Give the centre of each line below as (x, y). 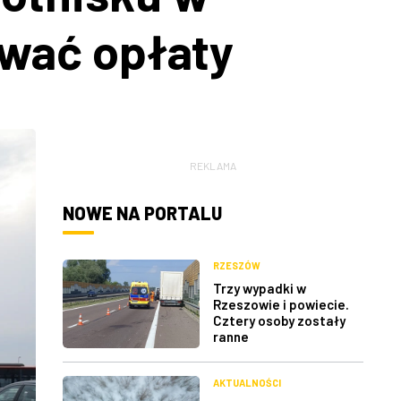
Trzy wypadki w (260, 289)
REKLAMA (213, 166)
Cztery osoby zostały (279, 321)
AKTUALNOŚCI (247, 382)
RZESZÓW (237, 266)
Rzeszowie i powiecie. (281, 305)
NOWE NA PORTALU (142, 213)
